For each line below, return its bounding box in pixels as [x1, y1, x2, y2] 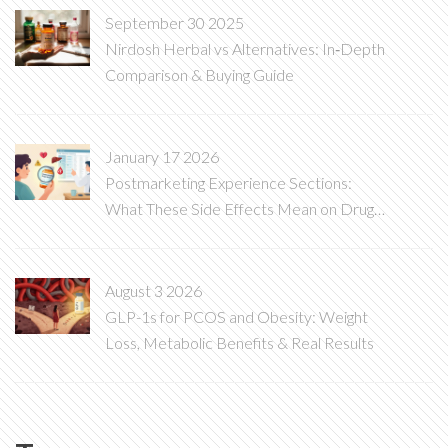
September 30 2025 [105, 13, 244, 32]
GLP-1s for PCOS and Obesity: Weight [105, 307, 368, 326]
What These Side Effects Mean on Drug [105, 199, 374, 218]
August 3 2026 [105, 281, 202, 300]
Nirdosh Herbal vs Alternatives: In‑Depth [105, 39, 385, 58]
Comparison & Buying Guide [105, 65, 294, 84]
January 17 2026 [105, 147, 219, 166]
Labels [105, 225, 150, 244]
